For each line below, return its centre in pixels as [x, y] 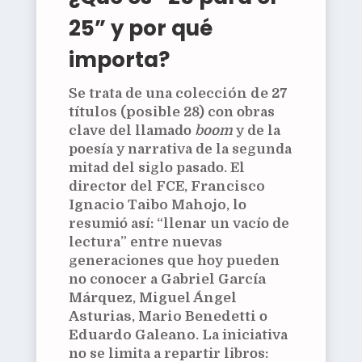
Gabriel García [213, 280]
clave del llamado [131, 131]
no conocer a [114, 280]
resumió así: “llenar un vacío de [179, 224]
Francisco [227, 187]
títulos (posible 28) [136, 112]
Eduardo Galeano [132, 335]
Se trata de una [122, 94]
